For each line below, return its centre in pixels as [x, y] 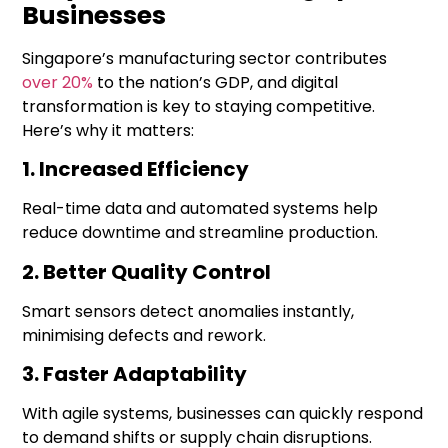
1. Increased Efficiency [136, 169]
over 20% [58, 82]
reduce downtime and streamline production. [200, 233]
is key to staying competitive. [259, 106]
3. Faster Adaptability [135, 374]
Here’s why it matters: [108, 130]
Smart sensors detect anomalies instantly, [188, 311]
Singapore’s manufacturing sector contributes [205, 58]
